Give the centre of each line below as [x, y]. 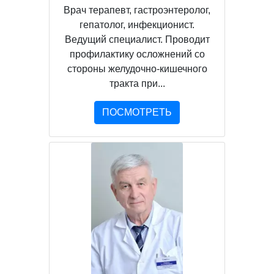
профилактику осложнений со [137, 54]
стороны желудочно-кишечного [137, 69]
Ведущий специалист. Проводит [137, 40]
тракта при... [137, 84]
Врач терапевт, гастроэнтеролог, [137, 10]
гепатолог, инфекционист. [137, 25]
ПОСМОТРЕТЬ [137, 113]
